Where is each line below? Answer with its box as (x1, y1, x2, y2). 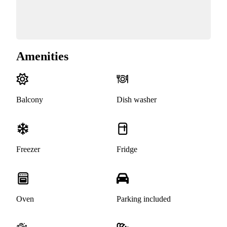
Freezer (16, 145, 40, 154)
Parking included (117, 195, 171, 204)
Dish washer (117, 95, 157, 104)
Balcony (16, 95, 43, 104)
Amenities (16, 49, 68, 63)
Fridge (117, 145, 137, 154)
